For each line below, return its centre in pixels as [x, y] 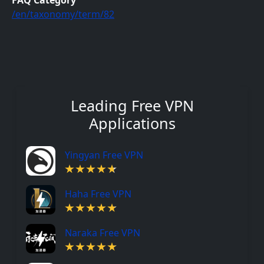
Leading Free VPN [132, 105]
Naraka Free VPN [103, 233]
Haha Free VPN [98, 194]
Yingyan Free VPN [104, 155]
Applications [132, 123]
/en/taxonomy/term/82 [63, 14]
